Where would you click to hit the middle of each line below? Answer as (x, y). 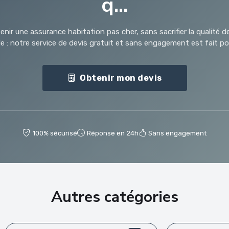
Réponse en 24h (113, 133)
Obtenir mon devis (121, 78)
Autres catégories (114, 197)
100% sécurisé (55, 133)
